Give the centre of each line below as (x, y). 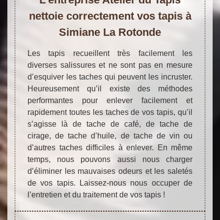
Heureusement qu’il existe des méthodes (110, 88)
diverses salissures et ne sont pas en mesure (110, 65)
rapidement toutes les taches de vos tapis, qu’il (110, 112)
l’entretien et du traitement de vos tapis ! (96, 194)
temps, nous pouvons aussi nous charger (110, 159)
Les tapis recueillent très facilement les (110, 53)
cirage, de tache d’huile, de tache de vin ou (110, 136)
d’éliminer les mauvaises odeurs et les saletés (110, 171)
